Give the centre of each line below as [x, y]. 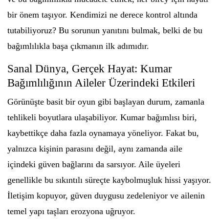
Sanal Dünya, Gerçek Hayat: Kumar [90, 69]
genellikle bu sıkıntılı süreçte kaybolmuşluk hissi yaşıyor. [109, 180]
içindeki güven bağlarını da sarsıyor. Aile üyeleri [94, 164]
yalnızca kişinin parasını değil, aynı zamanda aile [95, 149]
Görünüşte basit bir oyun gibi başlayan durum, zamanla [106, 102]
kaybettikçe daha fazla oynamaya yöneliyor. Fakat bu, [103, 133]
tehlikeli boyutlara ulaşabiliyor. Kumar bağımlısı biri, [102, 117]
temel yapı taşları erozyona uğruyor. [71, 211]
